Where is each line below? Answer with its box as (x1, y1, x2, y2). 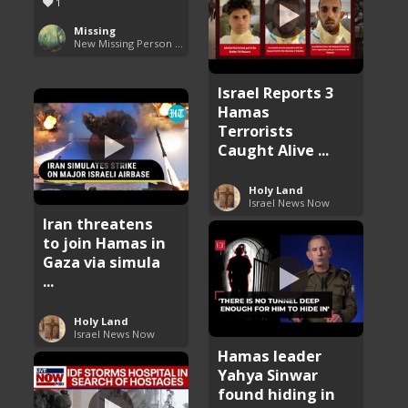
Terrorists (218, 119, 294, 141)
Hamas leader (218, 344, 322, 366)
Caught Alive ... (218, 138, 330, 160)
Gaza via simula (43, 250, 161, 272)
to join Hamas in (43, 231, 167, 253)
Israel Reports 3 (218, 81, 334, 103)
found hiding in (218, 382, 336, 404)
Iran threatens (43, 212, 154, 234)
